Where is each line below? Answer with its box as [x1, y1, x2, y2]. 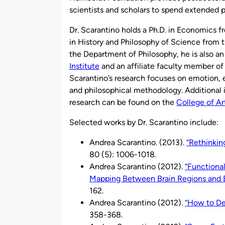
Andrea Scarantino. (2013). [89, 137, 186, 147]
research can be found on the [69, 97, 176, 107]
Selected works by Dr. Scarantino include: [69, 117, 218, 127]
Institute [69, 61, 99, 71]
